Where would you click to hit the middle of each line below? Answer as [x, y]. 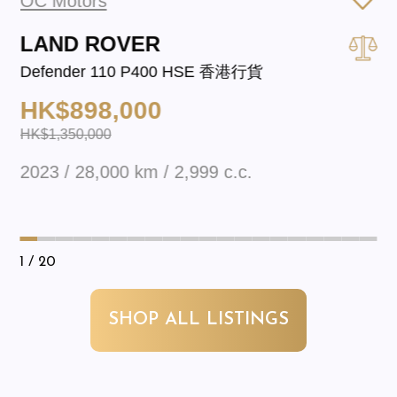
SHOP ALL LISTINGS [198, 320]
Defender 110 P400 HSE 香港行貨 [141, 71]
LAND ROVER [90, 43]
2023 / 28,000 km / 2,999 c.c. [136, 172]
